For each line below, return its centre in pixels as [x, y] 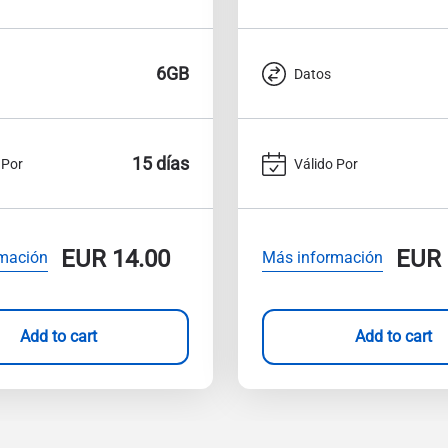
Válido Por [326, 163]
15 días [160, 163]
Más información [322, 257]
